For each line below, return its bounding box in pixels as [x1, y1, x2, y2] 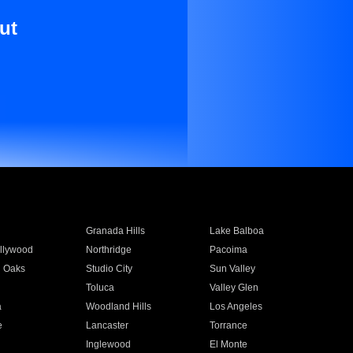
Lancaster [85, 320, 128, 331]
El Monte [210, 339, 248, 350]
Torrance [210, 320, 248, 331]
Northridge [85, 244, 132, 255]
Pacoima [210, 244, 248, 255]
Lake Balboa [210, 225, 265, 236]
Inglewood [85, 339, 131, 350]
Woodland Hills [85, 301, 151, 312]
